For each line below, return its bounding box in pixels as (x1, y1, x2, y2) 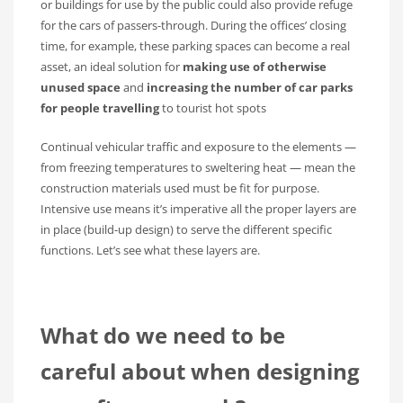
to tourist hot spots (159, 99, 266, 116)
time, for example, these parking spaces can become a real (40, 37, 350, 54)
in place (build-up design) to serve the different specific (40, 220, 332, 237)
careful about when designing (40, 355, 360, 386)
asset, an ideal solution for (40, 58, 180, 75)
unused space (40, 78, 121, 95)
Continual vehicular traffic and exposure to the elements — (40, 138, 356, 155)
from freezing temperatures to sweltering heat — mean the (40, 158, 355, 175)
